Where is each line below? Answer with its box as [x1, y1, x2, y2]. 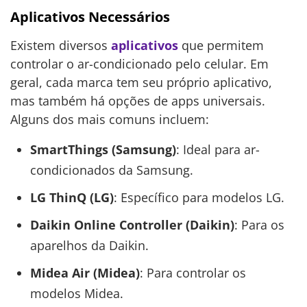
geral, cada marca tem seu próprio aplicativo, [10, 74, 272, 91]
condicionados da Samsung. [29, 161, 193, 178]
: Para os [234, 216, 284, 233]
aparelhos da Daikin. [29, 236, 149, 254]
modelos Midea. [29, 284, 123, 302]
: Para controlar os [139, 264, 246, 281]
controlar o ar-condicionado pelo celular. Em [10, 56, 269, 73]
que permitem [178, 37, 264, 54]
